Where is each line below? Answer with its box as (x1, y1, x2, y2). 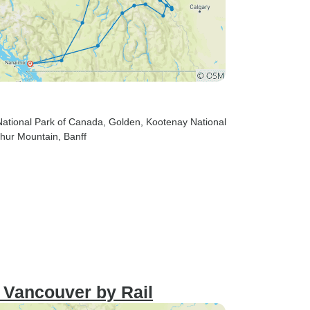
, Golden (103, 116, 140, 127)
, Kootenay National (140, 116, 226, 127)
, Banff (58, 131, 86, 142)
